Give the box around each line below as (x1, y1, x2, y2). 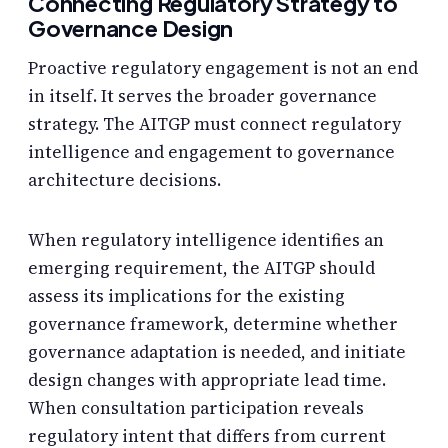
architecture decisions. (28, 168, 221, 193)
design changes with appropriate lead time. (28, 367, 386, 392)
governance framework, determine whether (28, 311, 398, 336)
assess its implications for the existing (28, 283, 345, 308)
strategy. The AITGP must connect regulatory (28, 112, 401, 137)
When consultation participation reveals (28, 395, 364, 420)
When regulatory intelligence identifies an (28, 227, 384, 252)
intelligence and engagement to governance (28, 140, 395, 165)
